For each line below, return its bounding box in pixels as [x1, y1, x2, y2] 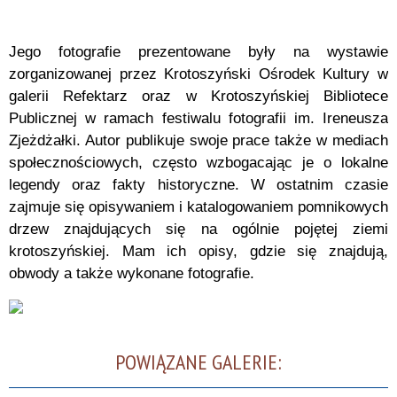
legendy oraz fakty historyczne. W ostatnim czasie [9, 176, 388, 194]
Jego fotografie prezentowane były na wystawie [9, 43, 388, 61]
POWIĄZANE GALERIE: [115, 348, 282, 377]
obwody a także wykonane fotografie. [9, 265, 254, 283]
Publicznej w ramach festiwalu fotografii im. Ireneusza [9, 110, 388, 128]
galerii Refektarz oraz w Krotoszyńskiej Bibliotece [9, 88, 388, 105]
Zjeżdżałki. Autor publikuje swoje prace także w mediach [9, 132, 388, 150]
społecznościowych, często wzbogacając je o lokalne [9, 154, 388, 172]
